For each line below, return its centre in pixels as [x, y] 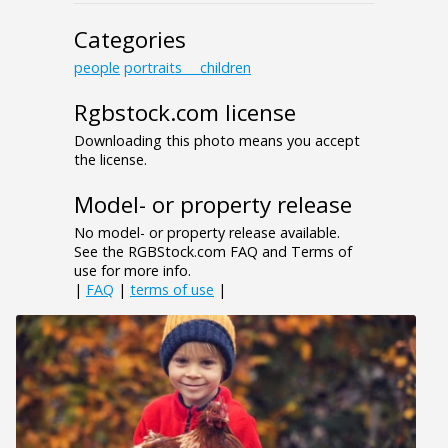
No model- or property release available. [207, 233]
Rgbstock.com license [185, 113]
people [97, 68]
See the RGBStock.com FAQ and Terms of [213, 252]
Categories [130, 40]
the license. [110, 160]
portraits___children [187, 68]
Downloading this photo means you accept [217, 141]
